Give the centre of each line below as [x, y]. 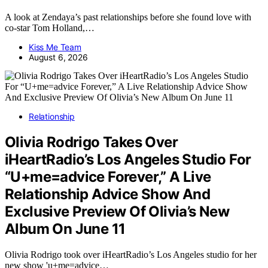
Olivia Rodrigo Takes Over [91, 142]
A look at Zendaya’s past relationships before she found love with [128, 17]
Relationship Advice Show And [108, 194]
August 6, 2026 [58, 57]
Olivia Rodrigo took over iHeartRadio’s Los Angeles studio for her [131, 254]
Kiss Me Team [55, 47]
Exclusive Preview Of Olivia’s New [117, 211]
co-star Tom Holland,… [50, 28]
